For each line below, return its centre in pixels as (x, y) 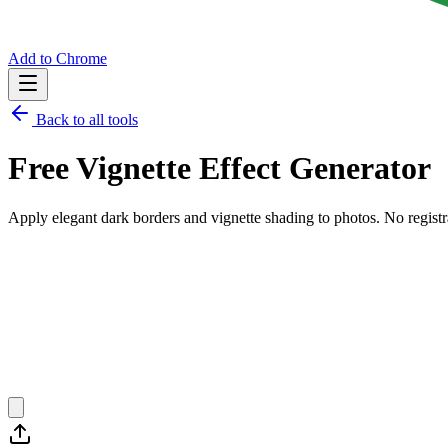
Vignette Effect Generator (253, 168)
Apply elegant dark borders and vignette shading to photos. (194, 217)
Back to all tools (85, 119)
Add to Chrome (57, 58)
